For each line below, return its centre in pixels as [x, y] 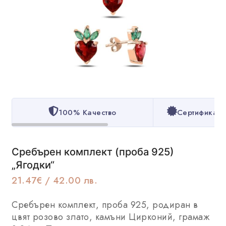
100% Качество [88, 112]
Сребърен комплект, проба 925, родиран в [105, 205]
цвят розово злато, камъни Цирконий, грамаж [111, 217]
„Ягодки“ [33, 165]
